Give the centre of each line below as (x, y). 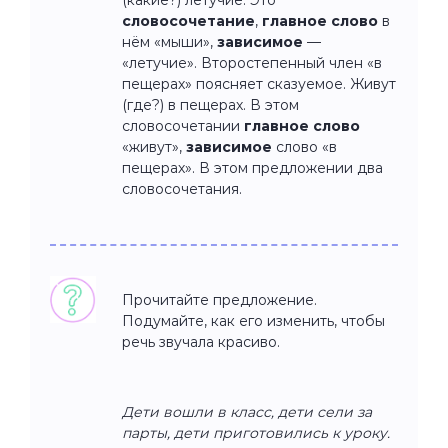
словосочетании (183, 125)
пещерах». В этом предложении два (252, 167)
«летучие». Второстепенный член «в (252, 62)
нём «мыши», (169, 41)
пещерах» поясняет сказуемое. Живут (259, 83)
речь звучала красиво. (201, 341)
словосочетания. (182, 188)
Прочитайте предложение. (219, 299)
